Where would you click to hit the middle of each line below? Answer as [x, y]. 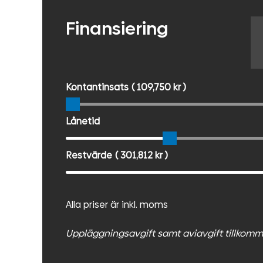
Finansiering [117, 28]
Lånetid [83, 121]
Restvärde [89, 155]
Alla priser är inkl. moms [117, 204]
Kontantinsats [97, 87]
